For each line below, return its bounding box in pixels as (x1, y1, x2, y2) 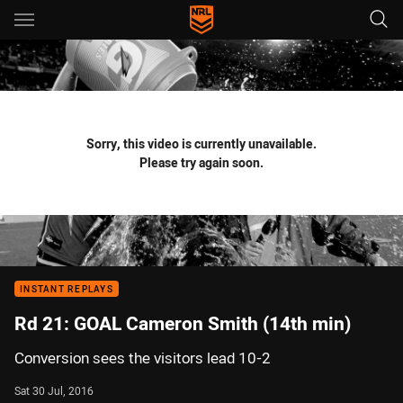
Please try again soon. (139, 154, 264, 171)
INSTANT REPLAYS (20, 283, 113, 295)
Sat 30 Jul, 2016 (14, 383, 94, 398)
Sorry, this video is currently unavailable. (86, 135, 317, 152)
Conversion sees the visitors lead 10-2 (14, 348, 271, 368)
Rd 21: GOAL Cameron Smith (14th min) (14, 310, 351, 336)
